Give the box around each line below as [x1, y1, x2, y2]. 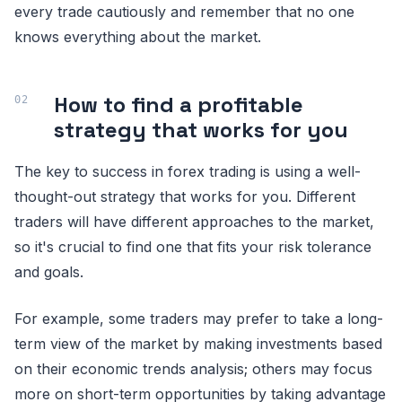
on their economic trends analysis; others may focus [14, 359, 372, 378]
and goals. [14, 262, 83, 281]
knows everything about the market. [14, 27, 261, 46]
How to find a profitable [54, 90, 303, 118]
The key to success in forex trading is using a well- [14, 162, 361, 180]
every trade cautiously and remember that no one [14, 2, 354, 21]
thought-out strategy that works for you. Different [14, 187, 355, 205]
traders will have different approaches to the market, [14, 212, 374, 231]
